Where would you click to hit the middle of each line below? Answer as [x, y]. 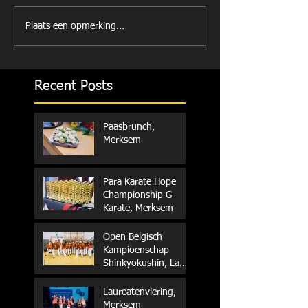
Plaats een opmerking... [75, 26]
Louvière [121, 276]
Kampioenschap [136, 250]
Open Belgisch [133, 237]
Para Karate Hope [140, 182]
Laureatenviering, [140, 292]
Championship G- [139, 195]
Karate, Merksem [138, 208]
